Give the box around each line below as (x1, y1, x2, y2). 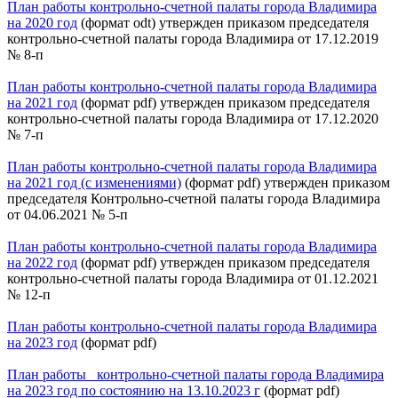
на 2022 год (7, 254, 77, 270)
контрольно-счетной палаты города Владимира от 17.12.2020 (7, 110, 378, 126)
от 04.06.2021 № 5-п (7, 206, 128, 222)
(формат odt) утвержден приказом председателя (77, 14, 369, 30)
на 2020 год (7, 14, 77, 30)
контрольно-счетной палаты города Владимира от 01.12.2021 (7, 270, 378, 286)
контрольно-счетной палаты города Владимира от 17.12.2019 (7, 30, 378, 46)
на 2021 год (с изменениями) (7, 174, 181, 190)
